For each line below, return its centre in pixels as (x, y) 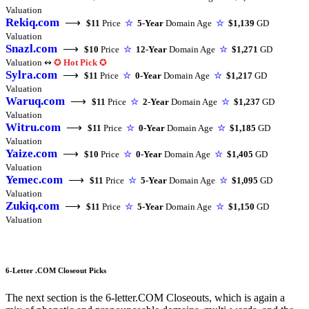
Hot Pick (80, 63)
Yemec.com (34, 180)
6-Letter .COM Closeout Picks (56, 271)
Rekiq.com (32, 23)
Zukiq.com (32, 206)
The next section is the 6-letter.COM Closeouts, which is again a (145, 298)
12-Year (151, 50)
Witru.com (33, 128)
